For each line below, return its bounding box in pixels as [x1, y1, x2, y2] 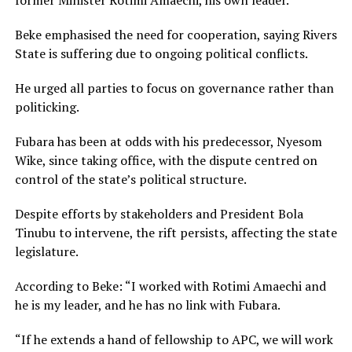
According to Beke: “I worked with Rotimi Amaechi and [14, 277, 326, 295]
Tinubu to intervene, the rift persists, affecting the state [14, 223, 337, 241]
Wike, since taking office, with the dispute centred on [14, 151, 317, 169]
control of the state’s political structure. [14, 170, 247, 188]
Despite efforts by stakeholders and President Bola [14, 204, 303, 222]
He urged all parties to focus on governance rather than [14, 79, 334, 97]
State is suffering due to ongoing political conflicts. [14, 44, 308, 62]
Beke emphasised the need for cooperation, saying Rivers [14, 25, 337, 43]
